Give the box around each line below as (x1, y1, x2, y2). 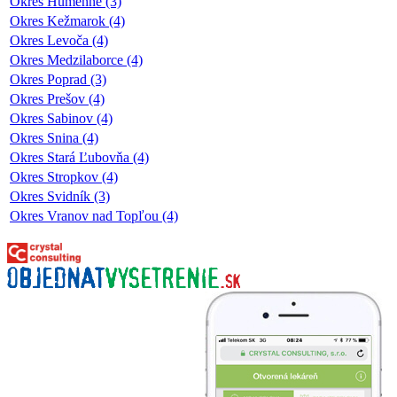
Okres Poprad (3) (10, 71, 106, 87)
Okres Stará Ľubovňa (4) (10, 149, 149, 165)
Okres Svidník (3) (10, 188, 110, 204)
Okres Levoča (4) (10, 32, 108, 48)
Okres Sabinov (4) (10, 110, 113, 126)
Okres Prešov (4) (10, 90, 105, 106)
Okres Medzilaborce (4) (10, 51, 143, 67)
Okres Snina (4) (10, 129, 98, 145)
